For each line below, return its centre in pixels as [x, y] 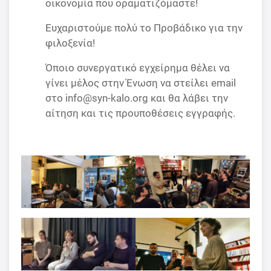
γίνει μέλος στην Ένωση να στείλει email [141, 83]
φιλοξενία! [70, 43]
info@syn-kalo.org [107, 98]
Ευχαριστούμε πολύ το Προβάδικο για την [144, 28]
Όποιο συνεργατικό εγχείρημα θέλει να [138, 67]
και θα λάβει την [188, 98]
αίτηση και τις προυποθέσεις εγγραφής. [140, 113]
